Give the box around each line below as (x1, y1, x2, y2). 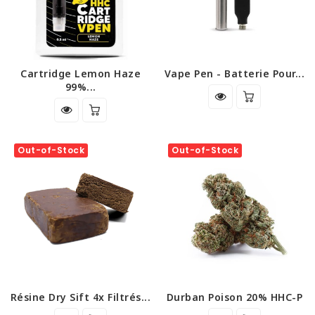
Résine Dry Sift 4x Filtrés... (10, 290, 151, 304)
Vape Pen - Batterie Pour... (164, 66, 305, 80)
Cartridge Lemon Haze (20, 66, 141, 80)
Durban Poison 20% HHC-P (166, 290, 303, 304)
